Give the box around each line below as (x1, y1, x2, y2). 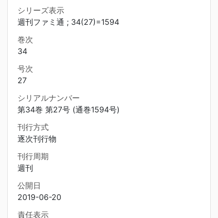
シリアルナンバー (18, 93, 80, 103)
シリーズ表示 (18, 5, 64, 15)
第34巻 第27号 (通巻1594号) (18, 105, 120, 114)
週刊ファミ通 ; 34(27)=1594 (18, 17, 119, 27)
